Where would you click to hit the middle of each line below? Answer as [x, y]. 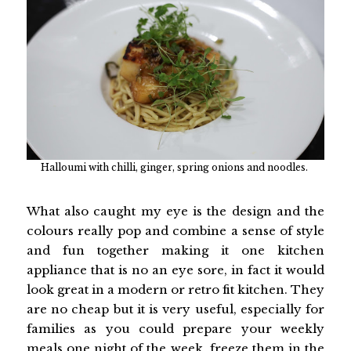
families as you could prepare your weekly [175, 328]
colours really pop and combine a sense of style [175, 230]
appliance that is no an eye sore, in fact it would [175, 270]
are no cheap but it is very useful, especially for [175, 309]
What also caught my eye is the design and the [175, 211]
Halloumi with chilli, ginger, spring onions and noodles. [175, 167]
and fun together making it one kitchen [175, 250]
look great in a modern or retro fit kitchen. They [175, 289]
